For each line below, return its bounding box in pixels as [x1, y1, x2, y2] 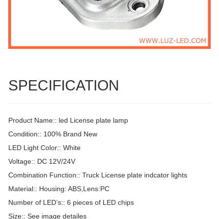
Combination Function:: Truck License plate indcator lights [8, 171, 187, 179]
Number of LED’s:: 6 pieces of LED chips [8, 198, 134, 207]
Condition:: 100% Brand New [8, 130, 97, 138]
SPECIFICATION [8, 77, 119, 94]
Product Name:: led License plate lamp [8, 116, 128, 125]
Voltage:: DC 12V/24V [8, 157, 75, 166]
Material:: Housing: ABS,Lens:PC [8, 185, 109, 193]
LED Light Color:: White [8, 144, 81, 152]
